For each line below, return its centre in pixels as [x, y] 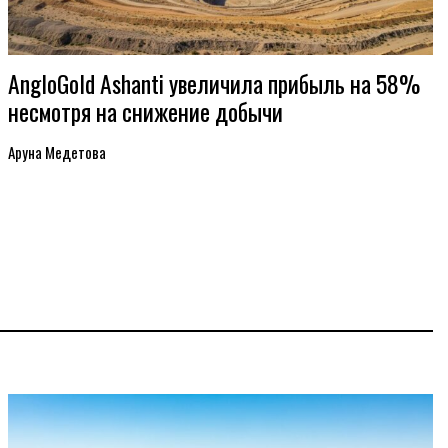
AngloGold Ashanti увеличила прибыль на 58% [214, 83]
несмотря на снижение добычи [146, 111]
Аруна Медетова [57, 152]
